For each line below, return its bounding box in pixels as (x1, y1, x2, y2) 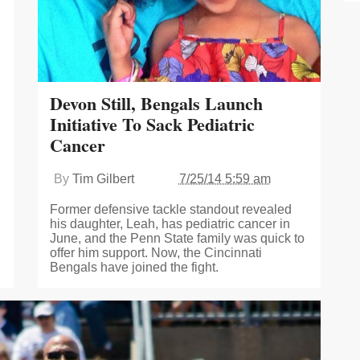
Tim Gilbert (72, 171, 134, 186)
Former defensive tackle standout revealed (49, 202, 292, 216)
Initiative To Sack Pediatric (49, 110, 255, 137)
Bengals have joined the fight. (49, 260, 219, 274)
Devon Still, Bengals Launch (49, 89, 263, 117)
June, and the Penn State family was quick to (49, 231, 305, 245)
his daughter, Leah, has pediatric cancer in (49, 216, 290, 231)
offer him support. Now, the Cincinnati (49, 245, 262, 260)
